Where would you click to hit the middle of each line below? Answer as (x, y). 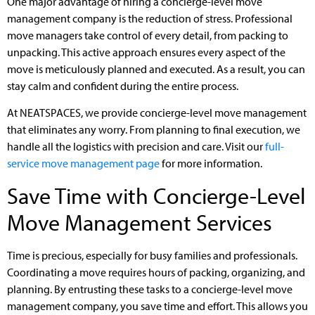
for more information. (211, 163)
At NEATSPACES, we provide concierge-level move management (157, 113)
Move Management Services (140, 222)
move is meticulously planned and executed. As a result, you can (156, 69)
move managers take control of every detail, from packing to (148, 35)
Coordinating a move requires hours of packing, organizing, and (156, 272)
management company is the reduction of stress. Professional (150, 18)
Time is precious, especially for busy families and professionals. (152, 255)
